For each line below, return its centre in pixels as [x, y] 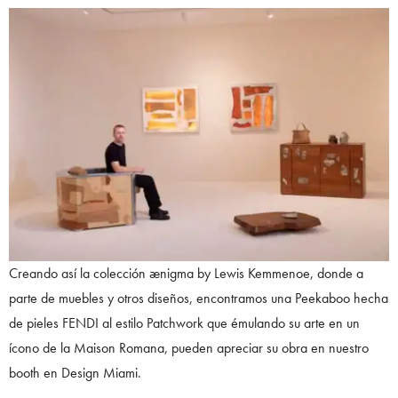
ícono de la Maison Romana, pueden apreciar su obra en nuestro [189, 347]
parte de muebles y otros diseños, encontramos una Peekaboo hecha [199, 298]
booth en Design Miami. [75, 372]
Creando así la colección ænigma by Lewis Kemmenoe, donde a [186, 273]
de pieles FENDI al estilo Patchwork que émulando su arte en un [184, 322]
